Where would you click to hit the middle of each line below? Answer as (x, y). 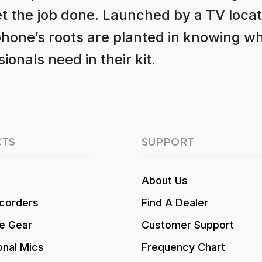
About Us (165, 180)
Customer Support (188, 225)
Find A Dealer (175, 203)
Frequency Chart (183, 247)
